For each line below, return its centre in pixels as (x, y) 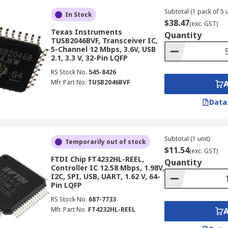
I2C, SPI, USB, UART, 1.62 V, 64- (105, 176)
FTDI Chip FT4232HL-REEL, (97, 159)
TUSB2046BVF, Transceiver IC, (104, 40)
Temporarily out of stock (105, 142)
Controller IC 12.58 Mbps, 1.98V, (107, 168)
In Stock (78, 15)
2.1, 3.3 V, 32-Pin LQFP (89, 58)
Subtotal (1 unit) (187, 139)
